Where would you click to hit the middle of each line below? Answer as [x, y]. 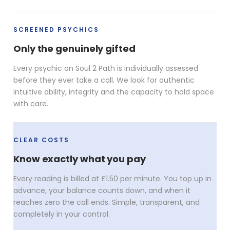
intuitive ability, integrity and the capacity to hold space [114, 92]
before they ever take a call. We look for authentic [104, 80]
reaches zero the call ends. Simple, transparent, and [107, 202]
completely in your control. [62, 214]
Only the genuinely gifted [74, 48]
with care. [31, 103]
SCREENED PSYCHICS [56, 29]
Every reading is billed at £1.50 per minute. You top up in [112, 178]
